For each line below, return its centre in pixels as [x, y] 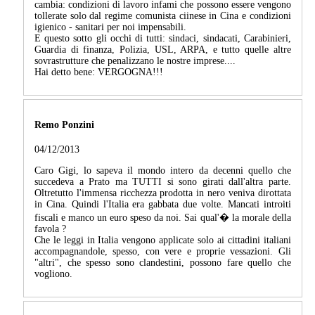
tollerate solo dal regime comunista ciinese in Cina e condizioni [163, 15]
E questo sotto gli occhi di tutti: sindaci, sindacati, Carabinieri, [163, 38]
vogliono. [53, 274]
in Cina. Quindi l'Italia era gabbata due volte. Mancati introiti [163, 204]
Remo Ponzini [64, 125]
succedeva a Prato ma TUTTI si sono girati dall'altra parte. [163, 181]
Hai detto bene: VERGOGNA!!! [99, 72]
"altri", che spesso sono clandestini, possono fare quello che [163, 262]
